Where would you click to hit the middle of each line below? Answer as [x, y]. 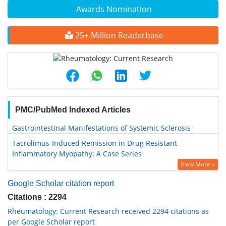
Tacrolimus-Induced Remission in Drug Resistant [95, 143]
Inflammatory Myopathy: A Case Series [77, 154]
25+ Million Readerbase [118, 36]
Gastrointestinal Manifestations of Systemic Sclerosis [101, 128]
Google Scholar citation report [61, 184]
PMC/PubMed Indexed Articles [73, 110]
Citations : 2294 [37, 197]
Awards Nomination [114, 9]
